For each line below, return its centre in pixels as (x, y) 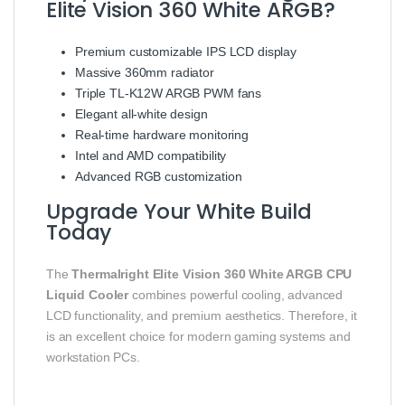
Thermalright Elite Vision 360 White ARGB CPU (212, 273)
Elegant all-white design (141, 113)
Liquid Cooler (88, 294)
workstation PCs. (93, 357)
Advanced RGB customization (159, 176)
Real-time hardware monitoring (162, 134)
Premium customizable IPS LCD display (186, 51)
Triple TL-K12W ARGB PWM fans (169, 93)
